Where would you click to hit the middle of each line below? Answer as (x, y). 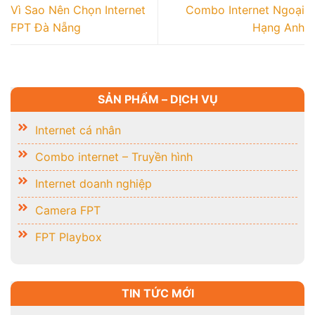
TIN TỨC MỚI (157, 293)
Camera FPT (68, 210)
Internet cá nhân (78, 130)
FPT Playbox (69, 237)
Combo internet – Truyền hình (114, 156)
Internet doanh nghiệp (94, 183)
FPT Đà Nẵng (46, 27)
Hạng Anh (278, 27)
